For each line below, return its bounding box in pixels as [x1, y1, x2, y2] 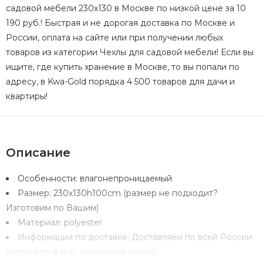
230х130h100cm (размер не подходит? [53, 187, 218, 198]
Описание [6, 145, 70, 160]
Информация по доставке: [18, 231, 131, 242]
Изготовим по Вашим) [6, 202, 99, 213]
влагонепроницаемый [80, 173, 172, 184]
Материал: [18, 217, 64, 228]
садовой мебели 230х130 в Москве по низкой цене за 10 [6, 2, 246, 14]
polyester [64, 217, 102, 228]
